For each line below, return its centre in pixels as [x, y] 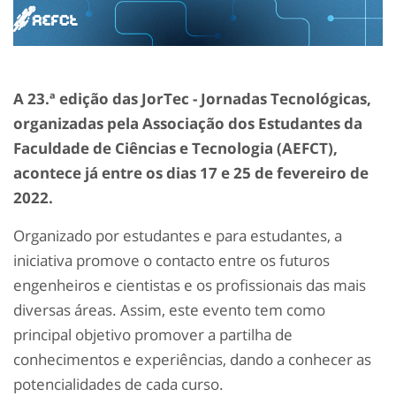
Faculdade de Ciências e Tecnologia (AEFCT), [175, 148]
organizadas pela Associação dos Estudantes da [188, 124]
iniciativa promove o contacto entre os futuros [171, 261]
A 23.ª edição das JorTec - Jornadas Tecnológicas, [192, 99]
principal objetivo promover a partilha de [153, 335]
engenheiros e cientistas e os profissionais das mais [190, 286]
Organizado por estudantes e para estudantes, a [178, 236]
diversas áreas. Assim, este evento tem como [169, 310]
